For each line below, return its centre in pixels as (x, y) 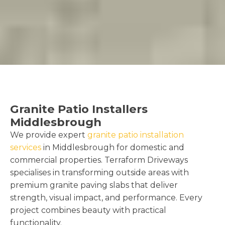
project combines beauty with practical (88, 210)
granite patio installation (136, 135)
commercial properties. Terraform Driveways (99, 160)
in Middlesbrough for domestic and (113, 147)
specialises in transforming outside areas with (99, 172)
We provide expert (49, 135)
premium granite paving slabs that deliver (94, 185)
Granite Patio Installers (79, 109)
